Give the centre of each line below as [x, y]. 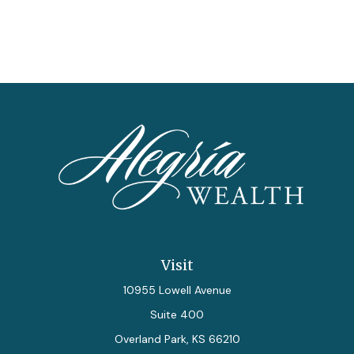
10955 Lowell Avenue [177, 290]
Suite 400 [177, 314]
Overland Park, [151, 339]
